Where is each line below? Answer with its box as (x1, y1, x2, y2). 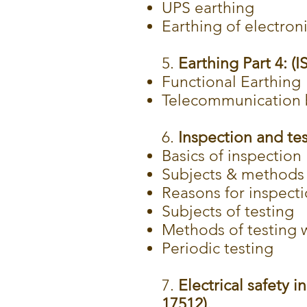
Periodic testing (162, 239, 273, 258)
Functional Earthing (162, 73, 301, 91)
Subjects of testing (162, 202, 294, 221)
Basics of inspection (162, 147, 302, 165)
